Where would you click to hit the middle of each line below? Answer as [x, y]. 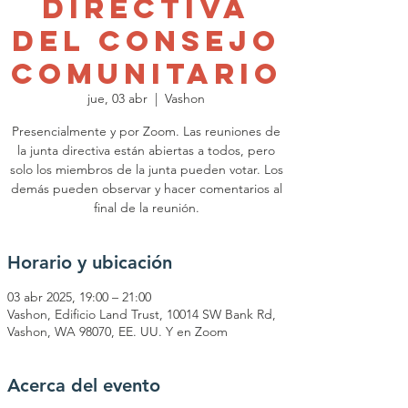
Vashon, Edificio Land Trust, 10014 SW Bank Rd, [142, 314]
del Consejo [146, 41]
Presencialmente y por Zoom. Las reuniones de [146, 131]
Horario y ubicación [90, 262]
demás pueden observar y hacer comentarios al [146, 189]
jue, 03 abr [117, 98]
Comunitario [146, 74]
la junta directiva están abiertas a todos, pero [146, 150]
